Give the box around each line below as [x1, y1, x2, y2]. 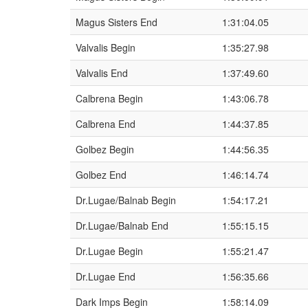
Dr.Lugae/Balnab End [76, 219, 168, 232]
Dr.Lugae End [76, 269, 135, 283]
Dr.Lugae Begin [76, 244, 143, 258]
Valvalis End [76, 66, 128, 80]
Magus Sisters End [76, 15, 157, 29]
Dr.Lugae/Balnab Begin [76, 193, 176, 207]
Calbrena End [76, 117, 135, 131]
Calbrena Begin [76, 91, 143, 105]
